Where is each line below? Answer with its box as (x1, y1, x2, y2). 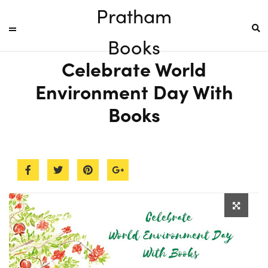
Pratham (96, 2, 172, 29)
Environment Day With (35, 78, 233, 105)
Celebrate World (62, 55, 206, 83)
